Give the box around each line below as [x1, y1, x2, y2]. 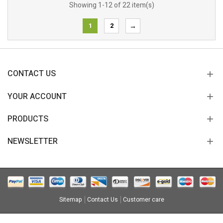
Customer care [122, 195, 164, 204]
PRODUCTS [7, 113, 48, 125]
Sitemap [59, 195, 82, 204]
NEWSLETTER [7, 135, 58, 147]
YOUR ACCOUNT [7, 91, 67, 103]
